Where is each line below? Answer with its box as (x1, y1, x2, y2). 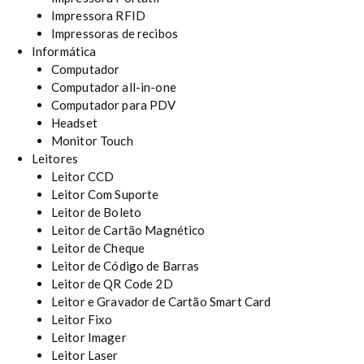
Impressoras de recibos (50, 25, 179, 41)
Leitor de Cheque (50, 240, 145, 255)
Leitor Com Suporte (50, 186, 159, 201)
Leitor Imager (50, 329, 127, 344)
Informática (31, 43, 97, 58)
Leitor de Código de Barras (50, 258, 200, 273)
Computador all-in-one (50, 79, 176, 94)
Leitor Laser (50, 347, 119, 362)
